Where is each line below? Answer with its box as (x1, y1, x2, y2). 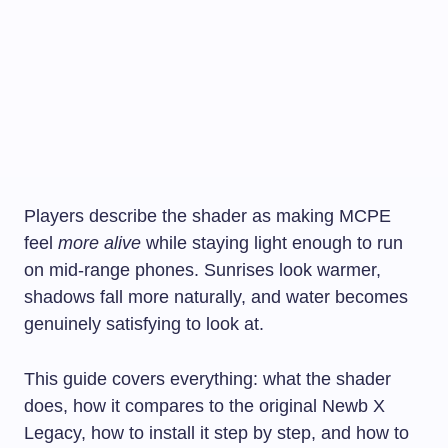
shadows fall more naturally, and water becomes (24, 286, 408, 307)
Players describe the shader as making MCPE (24, 205, 391, 226)
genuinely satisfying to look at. (24, 313, 264, 334)
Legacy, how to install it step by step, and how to (24, 422, 409, 443)
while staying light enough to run (141, 232, 403, 253)
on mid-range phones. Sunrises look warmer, (24, 259, 381, 280)
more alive (58, 232, 141, 253)
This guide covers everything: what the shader (24, 368, 391, 389)
